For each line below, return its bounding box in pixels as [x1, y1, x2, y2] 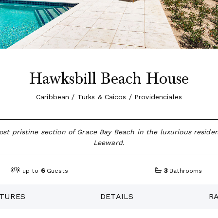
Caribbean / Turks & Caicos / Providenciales [36, 93, 182, 101]
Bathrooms [169, 167, 202, 175]
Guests [47, 167, 69, 175]
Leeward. [93, 139, 125, 147]
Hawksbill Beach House [29, 69, 189, 89]
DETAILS [100, 191, 134, 201]
